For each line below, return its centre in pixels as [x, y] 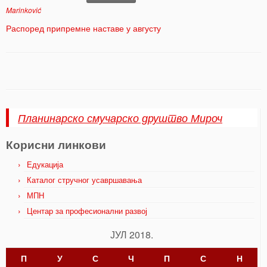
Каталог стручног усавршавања [84, 180]
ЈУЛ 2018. [132, 235]
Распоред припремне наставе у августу [83, 28]
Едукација [45, 164]
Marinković [24, 10]
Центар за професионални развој [87, 211]
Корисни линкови [56, 144]
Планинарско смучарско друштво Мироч [120, 118]
